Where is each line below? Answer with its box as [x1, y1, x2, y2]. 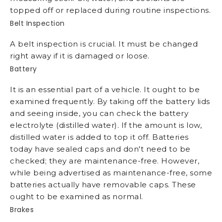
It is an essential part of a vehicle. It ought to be [10, 85, 200, 95]
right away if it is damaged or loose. [10, 51, 150, 61]
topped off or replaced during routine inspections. [10, 5, 211, 15]
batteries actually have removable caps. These [10, 180, 196, 190]
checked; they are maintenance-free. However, [10, 156, 199, 166]
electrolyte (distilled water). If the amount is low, [10, 120, 202, 130]
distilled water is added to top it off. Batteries [10, 132, 189, 142]
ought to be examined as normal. [10, 192, 143, 202]
